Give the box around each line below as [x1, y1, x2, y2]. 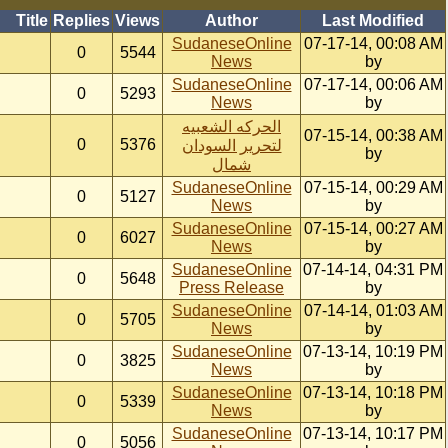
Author [205, 12, 258, 29]
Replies [53, 12, 110, 29]
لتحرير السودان [181, 137, 282, 154]
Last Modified [322, 12, 424, 29]
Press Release [179, 279, 284, 296]
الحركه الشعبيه [182, 118, 281, 135]
